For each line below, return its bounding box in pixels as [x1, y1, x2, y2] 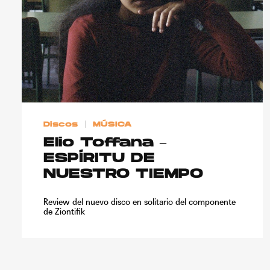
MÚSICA [93, 121, 133, 128]
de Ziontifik [43, 206, 85, 216]
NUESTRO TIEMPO [43, 167, 203, 181]
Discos [43, 121, 78, 128]
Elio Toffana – [43, 136, 166, 150]
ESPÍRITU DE [43, 151, 155, 166]
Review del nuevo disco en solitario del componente [43, 196, 236, 207]
